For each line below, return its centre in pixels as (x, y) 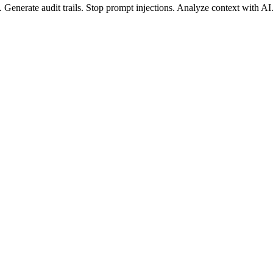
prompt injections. (140, 7)
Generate (22, 7)
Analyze (193, 7)
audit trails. (62, 7)
